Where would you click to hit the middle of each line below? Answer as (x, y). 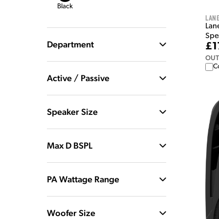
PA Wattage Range (83, 179)
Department (70, 44)
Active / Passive (78, 78)
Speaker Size (72, 112)
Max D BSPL (70, 145)
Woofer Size (71, 213)
